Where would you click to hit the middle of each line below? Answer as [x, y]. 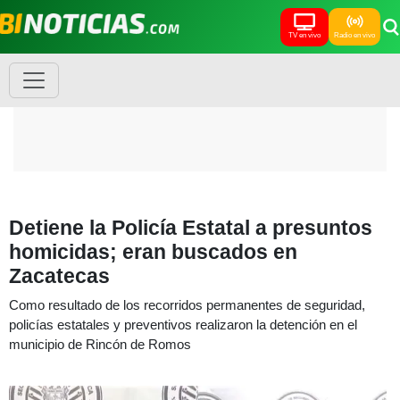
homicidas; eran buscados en [153, 252]
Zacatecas [59, 276]
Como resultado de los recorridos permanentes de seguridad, [187, 305]
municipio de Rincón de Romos [100, 344]
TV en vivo [304, 35]
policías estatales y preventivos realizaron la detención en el [183, 325]
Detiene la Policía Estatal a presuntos [191, 228]
